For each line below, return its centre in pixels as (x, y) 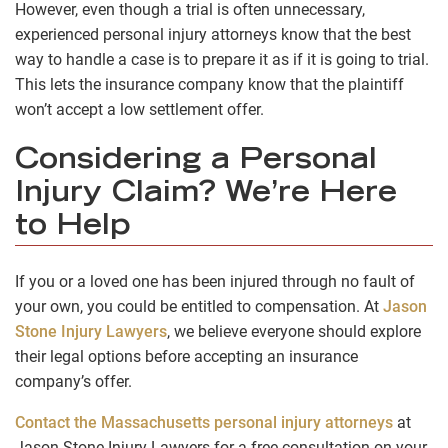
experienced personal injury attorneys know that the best (213, 35)
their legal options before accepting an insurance (186, 356)
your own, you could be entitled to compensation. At (197, 306)
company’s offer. (73, 381)
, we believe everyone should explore (294, 331)
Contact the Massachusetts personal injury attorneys (204, 422)
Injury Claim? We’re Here (206, 194)
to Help (72, 227)
